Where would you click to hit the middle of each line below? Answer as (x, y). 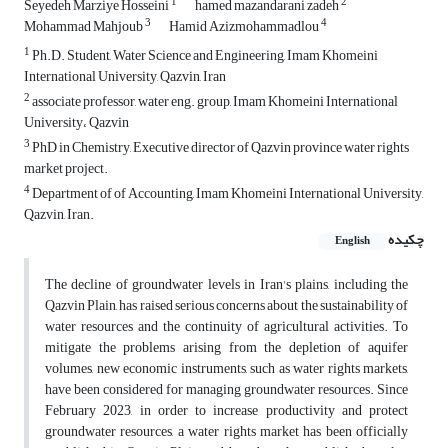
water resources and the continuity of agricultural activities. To (226, 327)
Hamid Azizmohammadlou (245, 27)
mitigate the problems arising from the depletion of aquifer (226, 348)
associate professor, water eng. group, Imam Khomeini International (214, 102)
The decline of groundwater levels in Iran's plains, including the (226, 285)
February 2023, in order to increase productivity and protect (226, 411)
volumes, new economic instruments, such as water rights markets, (226, 369)
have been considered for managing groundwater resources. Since (226, 390)
